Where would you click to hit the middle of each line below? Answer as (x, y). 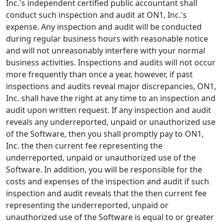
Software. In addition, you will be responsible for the (104, 169)
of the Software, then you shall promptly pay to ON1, (105, 134)
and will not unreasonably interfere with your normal (106, 51)
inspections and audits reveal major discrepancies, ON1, (111, 86)
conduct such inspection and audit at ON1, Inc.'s (96, 15)
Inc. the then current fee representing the (84, 146)
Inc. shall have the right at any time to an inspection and (111, 98)
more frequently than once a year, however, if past (99, 74)
